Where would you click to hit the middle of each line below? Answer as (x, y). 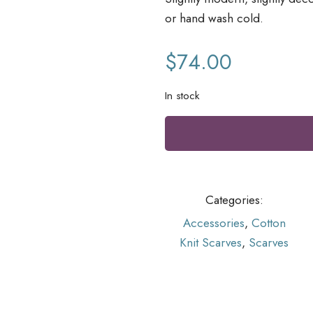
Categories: (234, 200)
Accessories (213, 223)
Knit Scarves (211, 243)
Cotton (268, 223)
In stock (182, 96)
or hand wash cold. (214, 19)
